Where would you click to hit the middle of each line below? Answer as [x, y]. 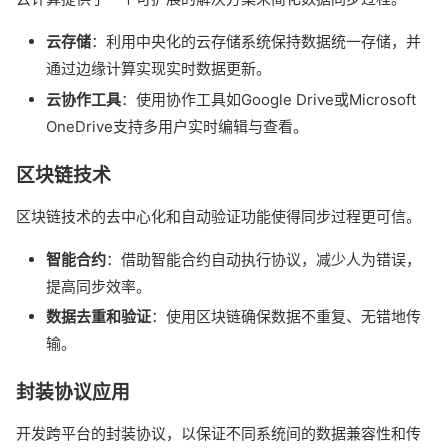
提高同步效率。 [98, 286]
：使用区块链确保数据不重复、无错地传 [286, 317]
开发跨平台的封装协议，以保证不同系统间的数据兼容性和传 [218, 434]
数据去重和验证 [98, 317]
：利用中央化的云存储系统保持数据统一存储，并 [256, 41]
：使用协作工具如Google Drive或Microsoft [268, 99]
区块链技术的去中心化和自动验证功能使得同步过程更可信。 [218, 216]
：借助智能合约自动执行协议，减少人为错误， [263, 259]
